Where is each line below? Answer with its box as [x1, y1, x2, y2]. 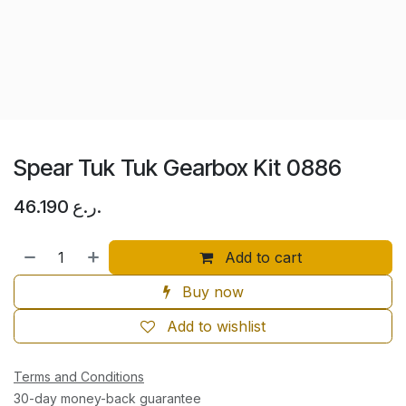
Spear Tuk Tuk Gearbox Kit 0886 [14, 153, 342, 181]
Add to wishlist [167, 316, 266, 335]
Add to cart [220, 247, 303, 266]
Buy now [177, 282, 244, 301]
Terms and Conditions [14, 368, 144, 384]
